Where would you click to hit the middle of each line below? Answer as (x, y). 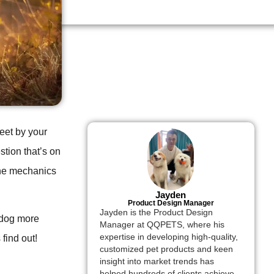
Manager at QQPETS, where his (162, 225)
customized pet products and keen (166, 250)
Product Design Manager (171, 203)
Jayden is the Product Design (156, 213)
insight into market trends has (157, 262)
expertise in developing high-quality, (168, 237)
